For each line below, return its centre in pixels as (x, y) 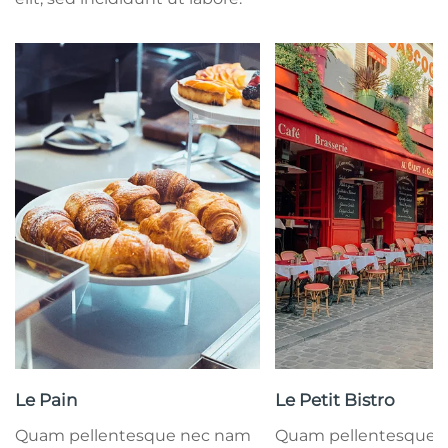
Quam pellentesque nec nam (133, 436)
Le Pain (46, 400)
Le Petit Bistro (334, 400)
